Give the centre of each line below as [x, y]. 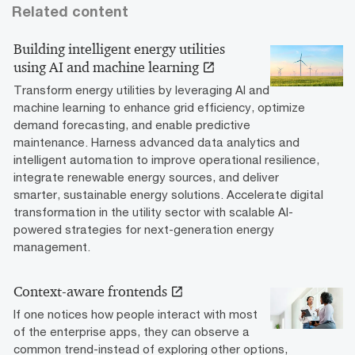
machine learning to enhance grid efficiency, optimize [159, 107]
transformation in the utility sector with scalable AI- [153, 212]
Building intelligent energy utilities [119, 50]
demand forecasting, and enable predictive [132, 125]
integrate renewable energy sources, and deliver [146, 177]
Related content [70, 11]
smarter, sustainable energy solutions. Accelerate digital [168, 195]
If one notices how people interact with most [136, 314]
